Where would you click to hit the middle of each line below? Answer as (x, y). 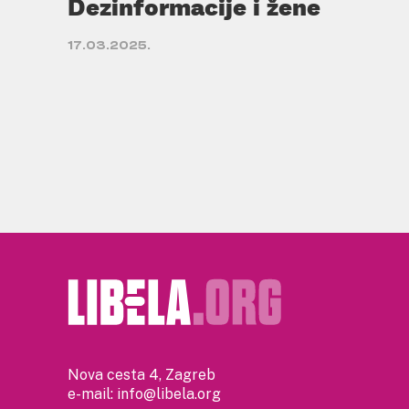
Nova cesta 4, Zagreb (142, 375)
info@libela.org (169, 394)
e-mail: (92, 394)
